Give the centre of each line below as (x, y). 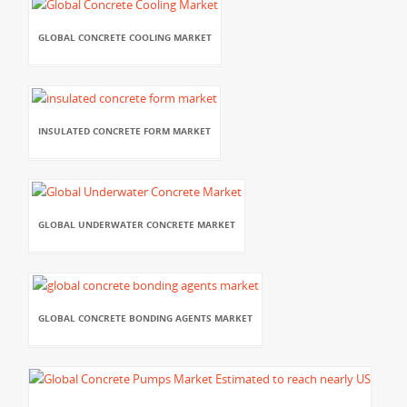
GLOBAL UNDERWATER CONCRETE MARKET (137, 224)
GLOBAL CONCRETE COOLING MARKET (125, 37)
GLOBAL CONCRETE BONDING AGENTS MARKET (145, 318)
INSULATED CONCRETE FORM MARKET (124, 130)
